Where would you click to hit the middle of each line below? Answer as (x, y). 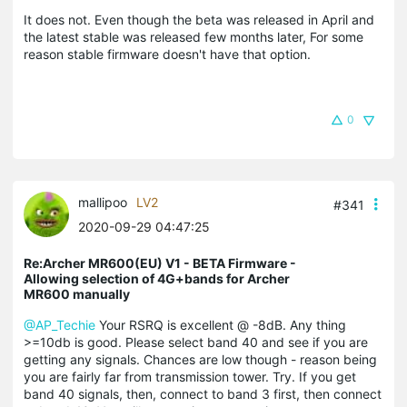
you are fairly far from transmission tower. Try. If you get (190, 376)
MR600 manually (77, 293)
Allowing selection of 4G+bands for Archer (157, 278)
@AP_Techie (60, 324)
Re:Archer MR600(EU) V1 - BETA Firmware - (160, 263)
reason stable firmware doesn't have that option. (167, 54)
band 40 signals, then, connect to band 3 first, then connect (203, 393)
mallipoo (103, 202)
